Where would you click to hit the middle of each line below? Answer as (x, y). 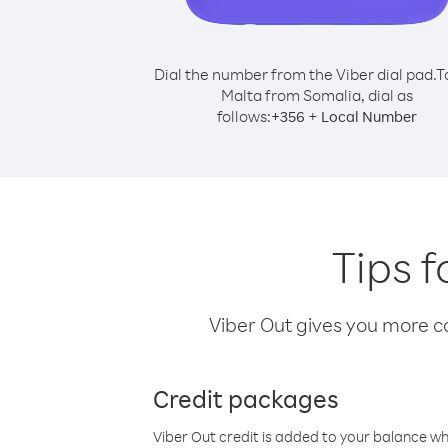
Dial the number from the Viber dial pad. (294, 74)
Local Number (369, 116)
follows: (244, 116)
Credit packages (246, 398)
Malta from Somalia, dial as (317, 95)
